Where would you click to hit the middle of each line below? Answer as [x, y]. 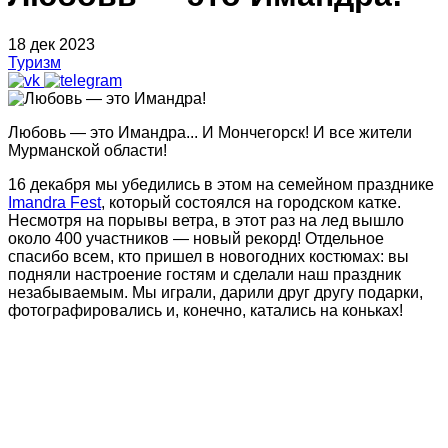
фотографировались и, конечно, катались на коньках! [207, 310]
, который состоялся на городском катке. [251, 202]
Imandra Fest [54, 202]
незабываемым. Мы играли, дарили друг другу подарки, [215, 292]
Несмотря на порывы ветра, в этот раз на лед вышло [206, 220]
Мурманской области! [87, 150]
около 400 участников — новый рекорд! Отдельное [196, 238]
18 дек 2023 [51, 44]
